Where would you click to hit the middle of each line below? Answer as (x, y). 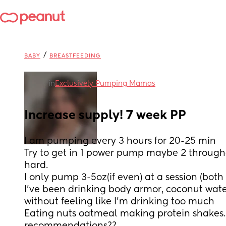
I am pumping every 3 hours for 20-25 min (120, 141)
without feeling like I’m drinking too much (121, 202)
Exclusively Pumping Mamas (105, 84)
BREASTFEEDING (75, 56)
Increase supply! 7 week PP (105, 116)
